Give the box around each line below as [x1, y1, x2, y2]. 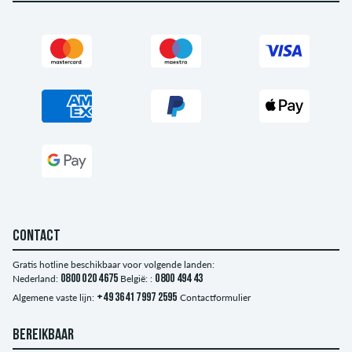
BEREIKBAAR [13, 327, 74, 343]
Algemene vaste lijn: [13, 291, 94, 303]
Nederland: [13, 272, 58, 284]
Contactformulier [179, 291, 251, 303]
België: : [120, 272, 153, 284]
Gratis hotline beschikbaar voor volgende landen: [13, 258, 214, 270]
